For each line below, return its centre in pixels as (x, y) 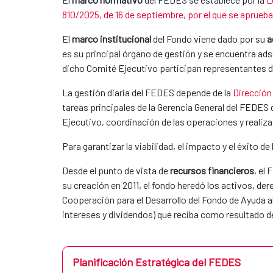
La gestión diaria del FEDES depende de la (147, 92)
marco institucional (112, 38)
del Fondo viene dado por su (209, 38)
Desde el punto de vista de (116, 170)
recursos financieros (212, 170)
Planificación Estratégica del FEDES (157, 262)
